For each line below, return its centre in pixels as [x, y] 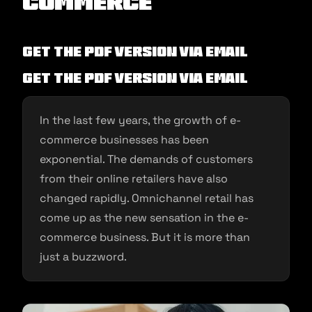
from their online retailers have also [134, 179]
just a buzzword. [83, 257]
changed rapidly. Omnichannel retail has [147, 198]
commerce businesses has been [124, 140]
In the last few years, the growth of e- [140, 120]
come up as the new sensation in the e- [144, 218]
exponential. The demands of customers [146, 159]
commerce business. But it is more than [145, 237]
